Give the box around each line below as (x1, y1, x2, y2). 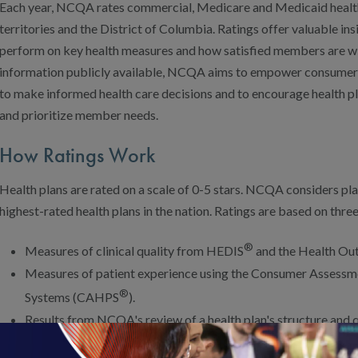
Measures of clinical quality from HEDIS (25, 242, 244, 258)
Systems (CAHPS (25, 289, 119, 305)
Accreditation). (25, 334, 107, 350)
